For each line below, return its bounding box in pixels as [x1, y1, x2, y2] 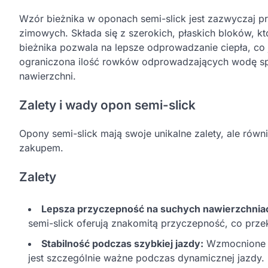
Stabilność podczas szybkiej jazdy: [41, 237, 203, 249]
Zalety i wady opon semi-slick [19, 97, 196, 112]
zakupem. [19, 142, 63, 154]
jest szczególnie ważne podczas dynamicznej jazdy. [28, 251, 264, 264]
